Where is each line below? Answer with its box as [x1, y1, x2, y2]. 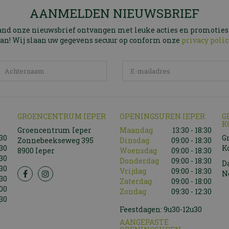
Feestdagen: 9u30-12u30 [120, 204, 202, 215]
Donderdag [120, 156, 159, 166]
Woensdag [120, 146, 157, 156]
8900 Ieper [17, 146, 55, 156]
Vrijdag [120, 166, 146, 176]
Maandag [120, 125, 153, 135]
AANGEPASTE [120, 217, 169, 227]
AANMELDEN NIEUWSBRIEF [30, 5, 199, 22]
